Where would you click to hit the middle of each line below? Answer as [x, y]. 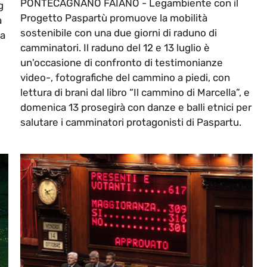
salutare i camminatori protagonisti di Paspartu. [131, 122]
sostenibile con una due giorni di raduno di [119, 33]
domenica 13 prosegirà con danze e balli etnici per [136, 108]
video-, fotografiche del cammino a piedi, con [125, 78]
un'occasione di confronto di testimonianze [122, 63]
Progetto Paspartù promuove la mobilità [114, 18]
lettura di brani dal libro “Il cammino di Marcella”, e [135, 93]
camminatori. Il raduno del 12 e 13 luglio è [115, 48]
